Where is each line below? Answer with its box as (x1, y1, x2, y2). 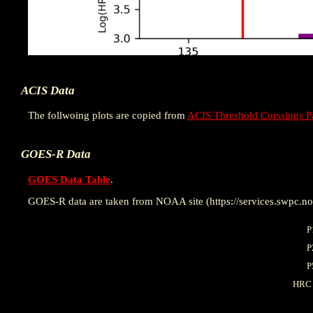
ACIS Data (21, 84, 75, 98)
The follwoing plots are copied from (28, 110, 187, 122)
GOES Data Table (28, 173, 110, 185)
